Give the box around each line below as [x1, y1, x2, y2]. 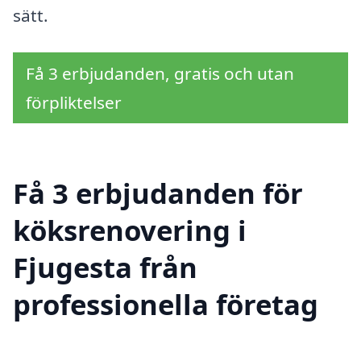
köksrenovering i [13, 211, 247, 250]
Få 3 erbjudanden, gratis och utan [26, 61, 294, 85]
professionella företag [13, 285, 318, 324]
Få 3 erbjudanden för [13, 174, 303, 213]
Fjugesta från [13, 248, 197, 287]
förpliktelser [26, 90, 122, 114]
